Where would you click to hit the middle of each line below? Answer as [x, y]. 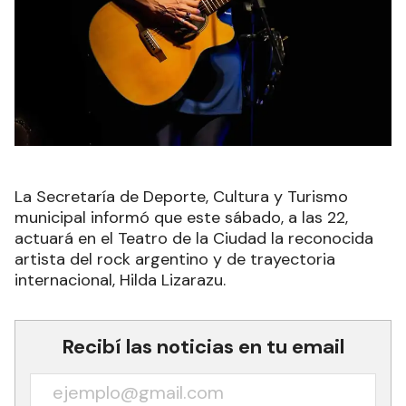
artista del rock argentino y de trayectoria [175, 260]
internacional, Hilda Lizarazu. [120, 280]
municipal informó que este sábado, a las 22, [181, 218]
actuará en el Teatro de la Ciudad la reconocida [194, 239]
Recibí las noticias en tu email [203, 347]
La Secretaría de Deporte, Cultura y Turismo [181, 197]
